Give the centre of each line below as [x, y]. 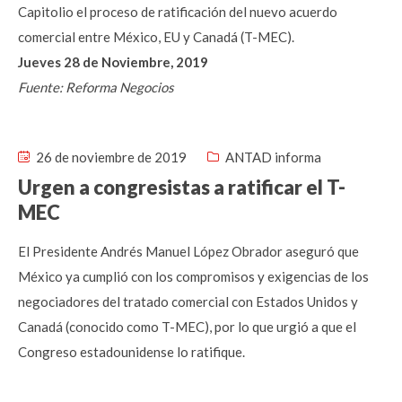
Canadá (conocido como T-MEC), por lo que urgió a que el [187, 327]
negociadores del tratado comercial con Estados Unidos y [188, 301]
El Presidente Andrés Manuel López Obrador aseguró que [188, 251]
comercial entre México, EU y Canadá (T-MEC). [156, 37]
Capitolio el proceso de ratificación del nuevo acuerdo [178, 12]
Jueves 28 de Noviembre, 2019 [113, 62]
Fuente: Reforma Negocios [96, 87]
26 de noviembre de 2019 [110, 157]
